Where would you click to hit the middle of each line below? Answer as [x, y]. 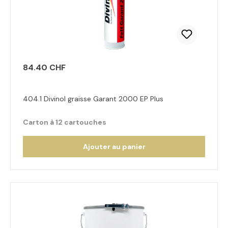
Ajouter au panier [114, 147]
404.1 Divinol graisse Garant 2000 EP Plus [93, 99]
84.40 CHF [44, 67]
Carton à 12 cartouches [65, 122]
